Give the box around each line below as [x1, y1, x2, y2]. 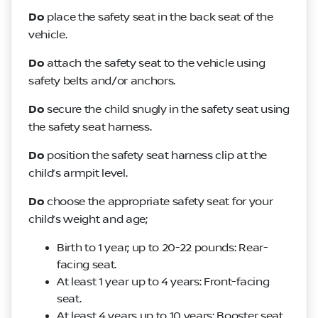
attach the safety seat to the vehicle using [44, 56, 265, 70]
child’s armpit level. [28, 166, 128, 180]
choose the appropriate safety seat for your [44, 194, 273, 208]
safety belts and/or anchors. [28, 74, 176, 87]
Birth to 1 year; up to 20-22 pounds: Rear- [57, 241, 268, 254]
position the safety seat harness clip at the [44, 148, 267, 162]
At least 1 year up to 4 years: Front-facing [57, 275, 270, 288]
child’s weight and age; [28, 212, 148, 226]
